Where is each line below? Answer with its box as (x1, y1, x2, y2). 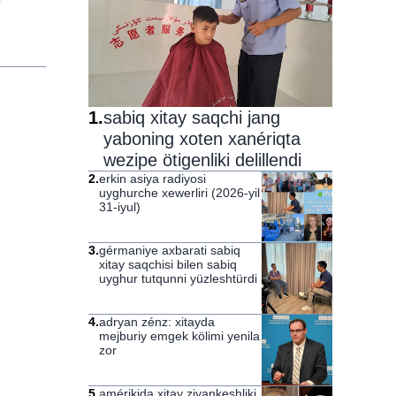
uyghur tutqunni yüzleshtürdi (99, 271, 257, 286)
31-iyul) (99, 200, 141, 215)
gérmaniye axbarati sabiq (99, 243, 240, 258)
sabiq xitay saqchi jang (103, 108, 280, 128)
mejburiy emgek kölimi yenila (99, 329, 260, 344)
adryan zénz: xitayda (99, 315, 215, 330)
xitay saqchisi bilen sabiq (99, 257, 237, 272)
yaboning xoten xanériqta (103, 129, 301, 149)
